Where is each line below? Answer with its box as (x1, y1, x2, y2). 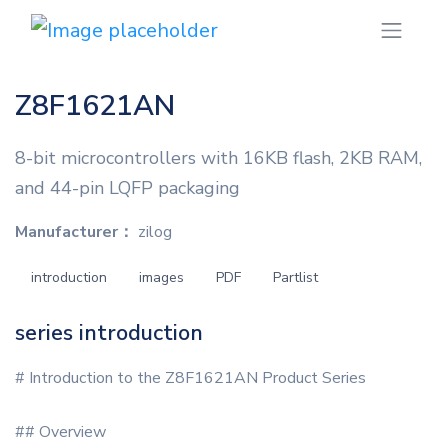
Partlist (273, 268, 318, 288)
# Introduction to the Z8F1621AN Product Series (15, 367, 366, 390)
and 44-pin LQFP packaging (15, 176, 240, 201)
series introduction (15, 318, 203, 349)
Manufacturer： (15, 221, 134, 244)
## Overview (15, 421, 106, 444)
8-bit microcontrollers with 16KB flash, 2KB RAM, (15, 146, 422, 171)
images (139, 268, 184, 288)
